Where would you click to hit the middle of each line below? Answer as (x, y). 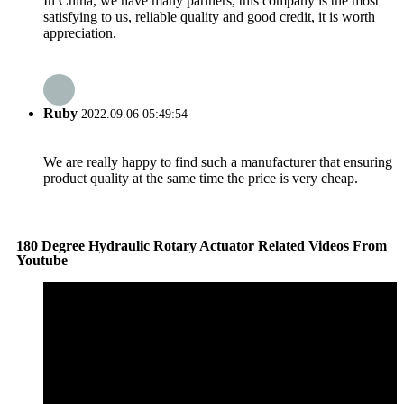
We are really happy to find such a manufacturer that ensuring (218, 162)
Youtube (42, 260)
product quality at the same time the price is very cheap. (201, 179)
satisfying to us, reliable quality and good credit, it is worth (209, 16)
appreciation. (80, 32)
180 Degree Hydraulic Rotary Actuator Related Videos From (202, 245)
